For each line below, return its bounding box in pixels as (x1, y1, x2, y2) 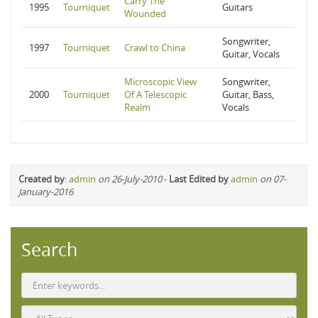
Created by (18, 172, 65, 185)
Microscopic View (124, 75, 197, 88)
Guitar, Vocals (222, 48, 280, 60)
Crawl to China (124, 41, 185, 54)
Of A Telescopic (124, 88, 187, 101)
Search (21, 238, 77, 261)
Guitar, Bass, (222, 88, 274, 101)
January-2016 (18, 185, 73, 198)
